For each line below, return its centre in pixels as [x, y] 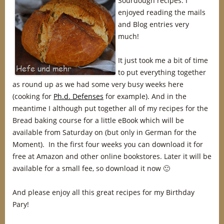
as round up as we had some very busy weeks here [98, 84]
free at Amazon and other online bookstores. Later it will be [112, 156]
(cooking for [33, 96]
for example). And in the [145, 96]
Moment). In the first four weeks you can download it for [108, 144]
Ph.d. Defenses [78, 96]
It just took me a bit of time [163, 60]
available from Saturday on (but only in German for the [104, 132]
